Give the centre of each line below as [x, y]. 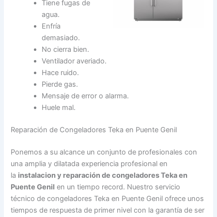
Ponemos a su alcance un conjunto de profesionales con [104, 152]
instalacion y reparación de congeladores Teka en [103, 176]
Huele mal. [59, 108]
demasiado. [61, 38]
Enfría [51, 26]
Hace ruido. [61, 73]
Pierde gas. [60, 85]
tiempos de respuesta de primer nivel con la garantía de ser [108, 210]
